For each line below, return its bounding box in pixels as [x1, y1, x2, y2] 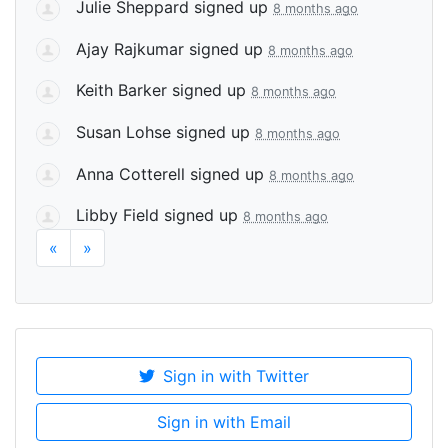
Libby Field [76, 205, 159, 226]
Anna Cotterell [76, 163, 185, 184]
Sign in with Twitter [163, 366, 309, 386]
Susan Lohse [76, 122, 171, 143]
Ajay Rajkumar [76, 38, 184, 59]
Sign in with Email [157, 412, 291, 432]
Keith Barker [76, 80, 167, 101]
